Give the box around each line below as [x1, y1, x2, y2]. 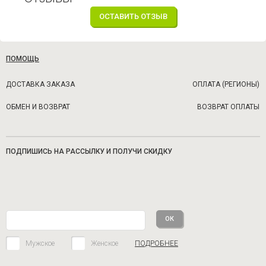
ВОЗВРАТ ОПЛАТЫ [197, 103, 259, 111]
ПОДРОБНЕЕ [135, 239, 178, 248]
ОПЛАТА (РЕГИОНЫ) [192, 80, 259, 88]
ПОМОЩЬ [6, 55, 39, 63]
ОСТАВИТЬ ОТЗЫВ [99, 12, 167, 21]
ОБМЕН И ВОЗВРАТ [6, 103, 70, 111]
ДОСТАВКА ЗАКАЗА [6, 80, 75, 88]
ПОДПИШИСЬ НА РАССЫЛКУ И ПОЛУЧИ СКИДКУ [6, 147, 172, 156]
